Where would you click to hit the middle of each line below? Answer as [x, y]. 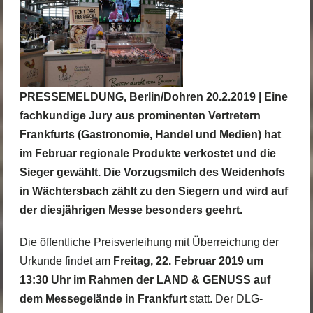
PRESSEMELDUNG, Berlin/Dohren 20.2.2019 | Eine [153, 96]
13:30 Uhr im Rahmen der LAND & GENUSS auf [145, 279]
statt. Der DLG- [224, 298]
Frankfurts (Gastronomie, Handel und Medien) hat [150, 134]
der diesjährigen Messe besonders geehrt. [131, 210]
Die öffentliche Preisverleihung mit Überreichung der [149, 242]
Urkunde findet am [66, 261]
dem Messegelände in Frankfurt [103, 298]
